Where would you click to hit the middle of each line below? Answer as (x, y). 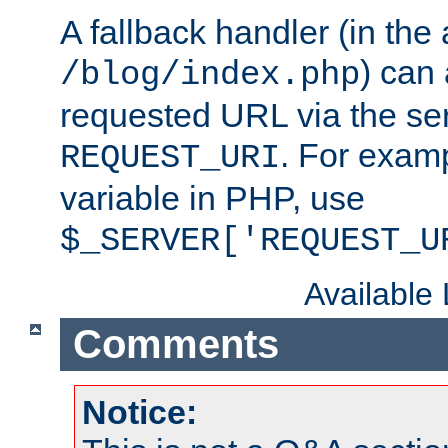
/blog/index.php (210, 75)
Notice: (139, 411)
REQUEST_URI (170, 158)
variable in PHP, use (212, 198)
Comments (175, 344)
